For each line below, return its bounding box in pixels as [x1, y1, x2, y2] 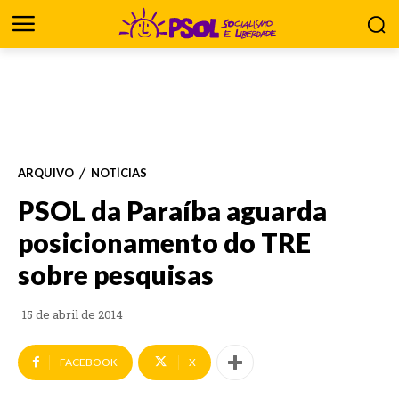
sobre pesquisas [18, 258, 214, 290]
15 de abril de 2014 [22, 305, 123, 322]
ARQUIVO [18, 165, 74, 180]
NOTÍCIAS [91, 165, 147, 180]
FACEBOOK [60, 355, 118, 369]
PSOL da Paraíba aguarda [18, 194, 327, 226]
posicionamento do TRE [18, 226, 311, 258]
